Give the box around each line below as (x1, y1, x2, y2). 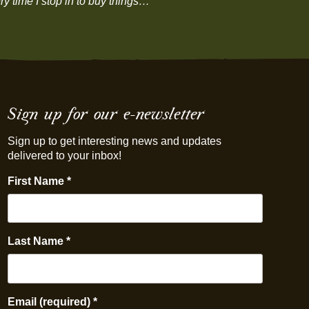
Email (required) (7, 295, 93, 308)
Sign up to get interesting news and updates (7, 135, 221, 147)
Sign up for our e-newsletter (7, 103, 204, 123)
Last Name (7, 235, 66, 248)
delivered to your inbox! (7, 150, 121, 161)
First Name (7, 175, 67, 187)
